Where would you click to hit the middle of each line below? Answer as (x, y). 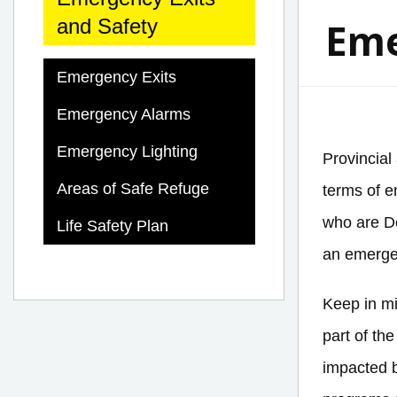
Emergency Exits (116, 78)
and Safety (107, 27)
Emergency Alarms (123, 115)
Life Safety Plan (112, 226)
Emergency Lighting (127, 152)
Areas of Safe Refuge (132, 189)
